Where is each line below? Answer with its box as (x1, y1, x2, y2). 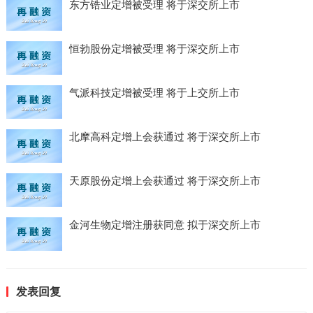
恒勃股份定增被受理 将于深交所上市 (68, 43, 240, 54)
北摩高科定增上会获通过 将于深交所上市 (68, 131, 261, 143)
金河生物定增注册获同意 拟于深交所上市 (68, 219, 261, 231)
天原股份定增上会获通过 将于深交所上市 (68, 175, 261, 187)
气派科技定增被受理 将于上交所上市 (68, 87, 240, 99)
